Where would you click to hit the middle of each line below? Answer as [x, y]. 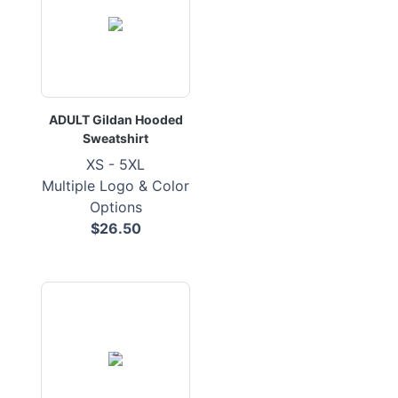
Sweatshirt [115, 138]
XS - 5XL [115, 164]
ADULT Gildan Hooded [115, 119]
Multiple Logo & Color [115, 186]
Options [115, 207]
